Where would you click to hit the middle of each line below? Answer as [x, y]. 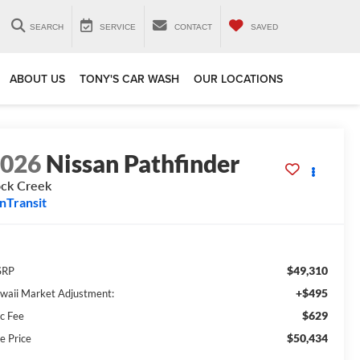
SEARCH [47, 27]
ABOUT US [37, 79]
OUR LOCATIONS [238, 79]
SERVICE [118, 27]
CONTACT [193, 27]
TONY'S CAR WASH [129, 79]
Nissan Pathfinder [143, 164]
